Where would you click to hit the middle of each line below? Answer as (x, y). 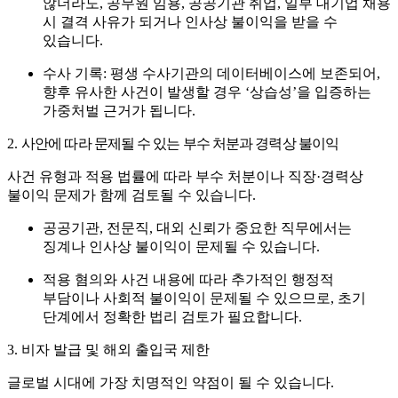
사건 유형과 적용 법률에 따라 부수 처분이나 (147, 177)
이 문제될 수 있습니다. (249, 247)
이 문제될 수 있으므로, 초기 (279, 298)
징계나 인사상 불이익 (110, 247)
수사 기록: (75, 74)
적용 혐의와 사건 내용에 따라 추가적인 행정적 (188, 280)
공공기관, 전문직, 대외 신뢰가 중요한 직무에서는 (197, 228)
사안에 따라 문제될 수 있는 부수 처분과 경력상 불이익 (180, 144)
